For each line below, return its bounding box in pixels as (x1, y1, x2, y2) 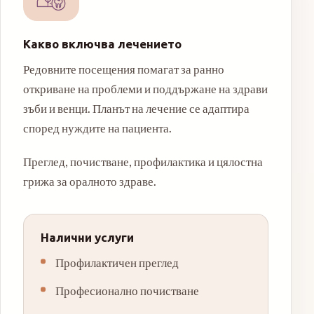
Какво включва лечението (23, 37, 182, 51)
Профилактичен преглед (55, 254, 179, 270)
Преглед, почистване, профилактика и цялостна (23, 153, 263, 169)
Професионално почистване (55, 282, 199, 298)
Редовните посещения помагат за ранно (23, 61, 224, 76)
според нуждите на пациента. (23, 120, 172, 135)
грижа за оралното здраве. (23, 173, 156, 189)
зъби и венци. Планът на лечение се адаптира (23, 100, 250, 116)
